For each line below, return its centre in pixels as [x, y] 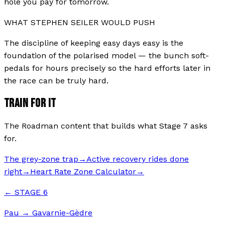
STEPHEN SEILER [65, 23]
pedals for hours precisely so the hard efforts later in [107, 68]
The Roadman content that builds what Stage [93, 126]
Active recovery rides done [138, 159]
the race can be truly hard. [56, 81]
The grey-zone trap [41, 159]
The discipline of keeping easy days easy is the [94, 43]
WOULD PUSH [127, 23]
